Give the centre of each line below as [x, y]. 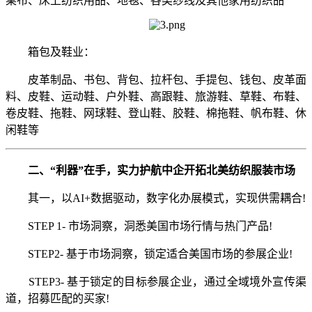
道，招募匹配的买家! [57, 298]
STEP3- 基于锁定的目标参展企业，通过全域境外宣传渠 [156, 281]
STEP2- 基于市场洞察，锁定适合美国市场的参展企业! [149, 253]
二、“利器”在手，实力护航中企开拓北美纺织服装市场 [162, 170]
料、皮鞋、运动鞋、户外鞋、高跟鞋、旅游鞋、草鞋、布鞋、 [156, 96]
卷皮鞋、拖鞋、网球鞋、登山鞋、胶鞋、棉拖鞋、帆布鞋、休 [156, 113]
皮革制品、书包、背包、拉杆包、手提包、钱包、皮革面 [156, 79]
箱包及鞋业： [50, 52]
